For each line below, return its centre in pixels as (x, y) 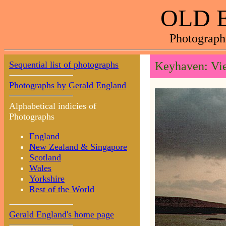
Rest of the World (62, 189)
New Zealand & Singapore (78, 147)
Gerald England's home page (62, 214)
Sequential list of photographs (64, 65)
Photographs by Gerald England (68, 85)
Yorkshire (47, 179)
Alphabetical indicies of (53, 106)
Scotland (45, 157)
